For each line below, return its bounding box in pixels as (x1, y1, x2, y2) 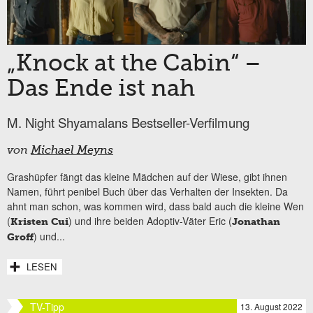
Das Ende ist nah (7, 78, 195, 102)
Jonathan (232, 216, 280, 228)
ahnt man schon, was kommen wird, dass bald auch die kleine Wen (7, 199, 304, 214)
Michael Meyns (31, 145, 113, 157)
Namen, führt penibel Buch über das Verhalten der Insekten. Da (7, 184, 288, 199)
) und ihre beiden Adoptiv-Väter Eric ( (68, 214, 232, 228)
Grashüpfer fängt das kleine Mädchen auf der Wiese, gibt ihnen (7, 170, 287, 184)
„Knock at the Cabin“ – (7, 52, 261, 77)
